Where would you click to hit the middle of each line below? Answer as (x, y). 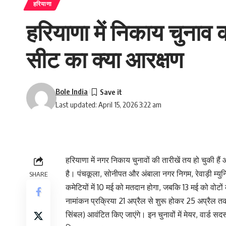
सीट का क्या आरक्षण (105, 59)
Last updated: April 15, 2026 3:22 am (109, 104)
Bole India (72, 91)
